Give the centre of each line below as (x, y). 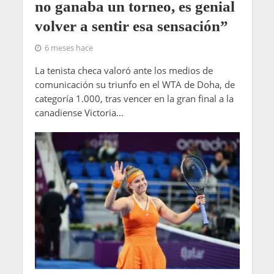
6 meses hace (68, 48)
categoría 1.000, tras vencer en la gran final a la (134, 99)
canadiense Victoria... (79, 113)
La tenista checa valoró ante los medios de (124, 71)
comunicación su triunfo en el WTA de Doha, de (135, 85)
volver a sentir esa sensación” (131, 26)
